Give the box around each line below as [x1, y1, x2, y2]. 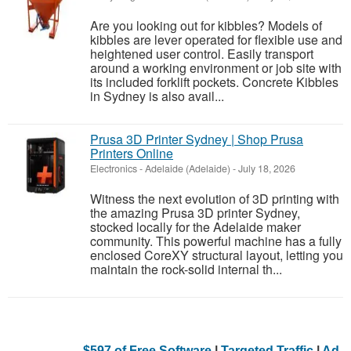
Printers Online [90, 144, 173, 162]
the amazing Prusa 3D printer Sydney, [90, 204, 300, 222]
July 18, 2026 [236, 161, 295, 175]
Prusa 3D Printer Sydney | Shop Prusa [90, 130, 303, 148]
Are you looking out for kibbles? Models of [90, 16, 322, 34]
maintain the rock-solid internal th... [90, 260, 282, 278]
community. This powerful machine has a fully [90, 232, 342, 250]
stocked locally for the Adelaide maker [90, 218, 301, 236]
